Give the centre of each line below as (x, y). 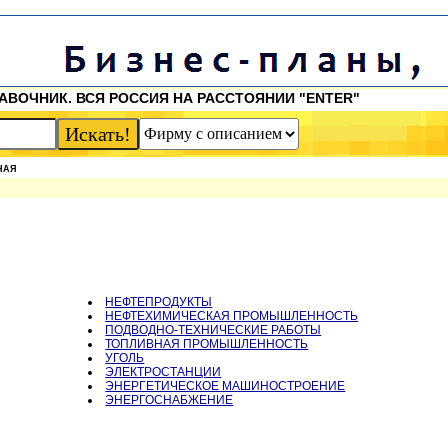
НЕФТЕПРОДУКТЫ (159, 302)
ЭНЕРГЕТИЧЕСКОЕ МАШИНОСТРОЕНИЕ (225, 386)
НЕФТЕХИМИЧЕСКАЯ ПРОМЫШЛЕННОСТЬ (232, 316)
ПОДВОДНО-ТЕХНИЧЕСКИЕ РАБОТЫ (213, 330)
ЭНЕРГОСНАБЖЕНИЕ (169, 400)
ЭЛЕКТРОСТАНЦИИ (163, 372)
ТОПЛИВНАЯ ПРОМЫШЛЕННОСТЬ (207, 344)
